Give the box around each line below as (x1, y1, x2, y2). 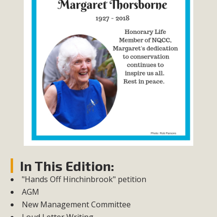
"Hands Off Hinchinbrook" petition (22, 174, 147, 185)
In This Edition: (20, 157, 115, 174)
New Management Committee (22, 199, 131, 210)
